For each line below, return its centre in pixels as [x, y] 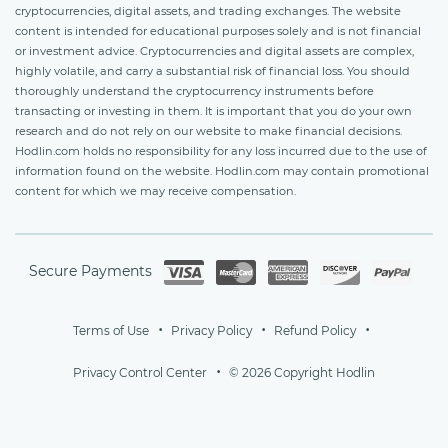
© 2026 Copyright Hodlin [302, 372]
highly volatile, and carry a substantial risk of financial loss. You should [212, 70]
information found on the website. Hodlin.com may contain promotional [222, 170]
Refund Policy [315, 330]
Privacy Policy [211, 330]
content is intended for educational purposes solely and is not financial [218, 30]
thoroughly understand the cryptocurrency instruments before [194, 90]
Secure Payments [90, 270]
